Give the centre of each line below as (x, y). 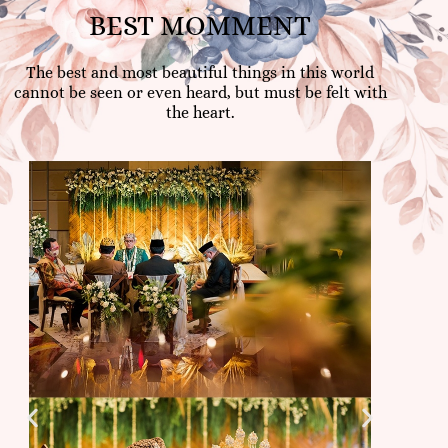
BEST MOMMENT (200, 26)
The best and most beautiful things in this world (200, 73)
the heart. (200, 113)
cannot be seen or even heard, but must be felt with (200, 93)
